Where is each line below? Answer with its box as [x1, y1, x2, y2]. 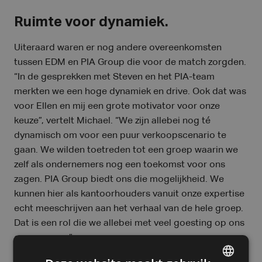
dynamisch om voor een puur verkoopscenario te [14, 131, 226, 140]
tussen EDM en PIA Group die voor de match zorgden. [14, 58, 246, 67]
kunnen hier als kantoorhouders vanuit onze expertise [14, 189, 244, 199]
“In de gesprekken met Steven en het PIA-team [14, 73, 215, 82]
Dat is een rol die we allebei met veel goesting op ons [14, 219, 244, 228]
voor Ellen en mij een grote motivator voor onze [14, 102, 220, 111]
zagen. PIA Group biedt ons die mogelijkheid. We [14, 175, 224, 184]
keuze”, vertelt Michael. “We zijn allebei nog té [14, 116, 211, 126]
